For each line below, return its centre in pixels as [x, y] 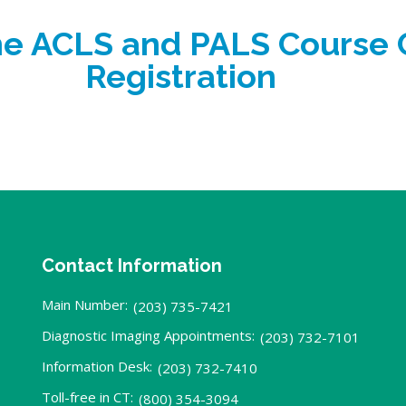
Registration [180, 76]
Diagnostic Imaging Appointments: [148, 335]
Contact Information [131, 265]
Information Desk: [97, 366]
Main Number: [84, 304]
